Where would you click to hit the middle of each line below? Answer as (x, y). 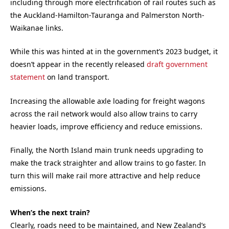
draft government (177, 64)
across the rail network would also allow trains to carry (104, 113)
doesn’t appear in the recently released (78, 64)
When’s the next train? (50, 212)
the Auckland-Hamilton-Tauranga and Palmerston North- (107, 15)
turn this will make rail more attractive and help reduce (105, 176)
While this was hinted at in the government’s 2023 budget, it (114, 52)
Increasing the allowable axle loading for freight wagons (108, 101)
